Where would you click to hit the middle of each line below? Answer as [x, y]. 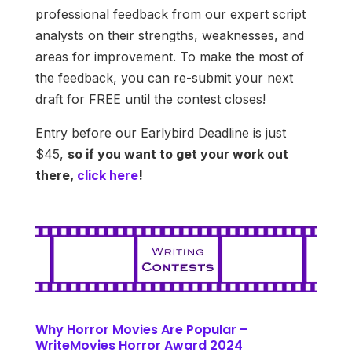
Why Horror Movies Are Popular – [141, 329]
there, [56, 175]
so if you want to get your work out [178, 154]
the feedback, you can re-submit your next [164, 77]
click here [107, 175]
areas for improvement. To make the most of [169, 56]
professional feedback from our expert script [170, 14]
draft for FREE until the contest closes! [150, 99]
